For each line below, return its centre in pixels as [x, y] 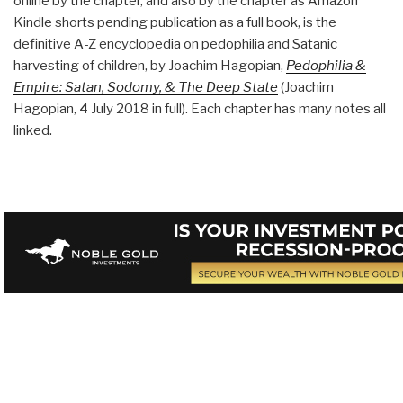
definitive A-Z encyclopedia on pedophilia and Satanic [175, 44]
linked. [33, 130]
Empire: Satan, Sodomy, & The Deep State [146, 87]
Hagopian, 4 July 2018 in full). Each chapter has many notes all [200, 108]
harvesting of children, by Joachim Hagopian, [150, 65]
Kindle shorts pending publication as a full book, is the [175, 22]
